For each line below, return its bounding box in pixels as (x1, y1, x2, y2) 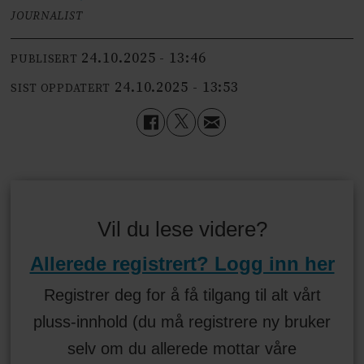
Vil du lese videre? (97, 217, 267, 240)
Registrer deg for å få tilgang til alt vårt (43, 285, 321, 304)
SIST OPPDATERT (11, 81, 111, 97)
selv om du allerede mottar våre (67, 339, 297, 357)
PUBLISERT (11, 52, 78, 67)
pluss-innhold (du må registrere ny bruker (33, 312, 331, 331)
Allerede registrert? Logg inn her (29, 252, 335, 275)
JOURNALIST (11, 8, 83, 24)
